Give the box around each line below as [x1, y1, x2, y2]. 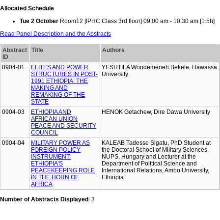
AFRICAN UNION [31, 115, 78, 123]
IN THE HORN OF [31, 174, 79, 181]
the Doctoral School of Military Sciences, [102, 146, 209, 154]
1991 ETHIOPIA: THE [31, 78, 88, 85]
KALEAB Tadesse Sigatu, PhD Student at [102, 139, 211, 147]
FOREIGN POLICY [31, 146, 81, 154]
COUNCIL [31, 129, 58, 137]
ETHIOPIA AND [31, 109, 72, 116]
